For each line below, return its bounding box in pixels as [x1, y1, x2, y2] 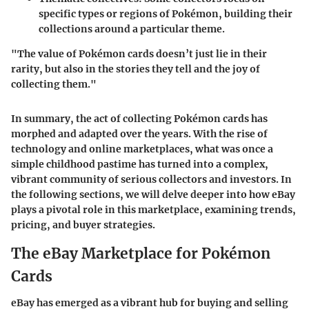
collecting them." [11, 78, 97, 91]
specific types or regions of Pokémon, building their [39, 8, 292, 21]
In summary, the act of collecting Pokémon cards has [11, 112, 268, 126]
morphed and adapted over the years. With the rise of [11, 128, 268, 141]
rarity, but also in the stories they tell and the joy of [11, 63, 260, 76]
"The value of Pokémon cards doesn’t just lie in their [11, 48, 267, 61]
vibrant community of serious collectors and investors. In [11, 173, 292, 186]
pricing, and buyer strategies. [11, 219, 155, 232]
